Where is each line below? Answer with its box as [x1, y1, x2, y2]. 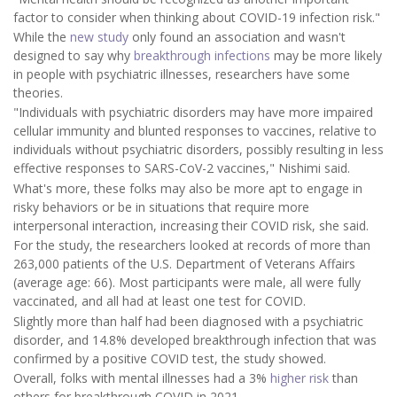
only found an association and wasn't [128, 28, 346, 45]
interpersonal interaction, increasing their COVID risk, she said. [13, 216, 369, 234]
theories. [13, 84, 63, 101]
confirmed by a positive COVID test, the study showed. [13, 349, 326, 367]
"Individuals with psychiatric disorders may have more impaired [13, 104, 373, 121]
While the [13, 28, 70, 45]
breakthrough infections [134, 47, 270, 64]
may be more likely [270, 47, 382, 64]
